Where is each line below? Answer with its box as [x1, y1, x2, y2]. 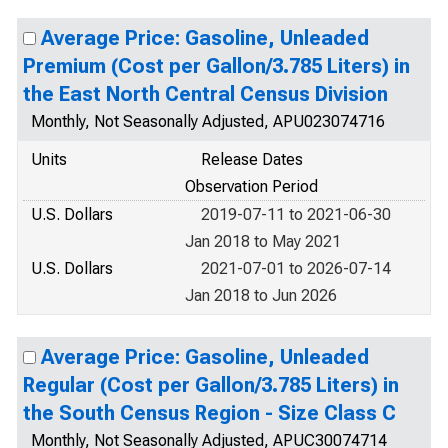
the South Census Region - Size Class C [23, 401, 396, 425]
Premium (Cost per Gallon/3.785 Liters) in [23, 54, 410, 78]
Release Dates [201, 150, 303, 169]
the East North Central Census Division [23, 82, 388, 106]
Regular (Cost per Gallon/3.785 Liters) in [23, 373, 399, 397]
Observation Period [185, 177, 318, 196]
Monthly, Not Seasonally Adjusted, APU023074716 [31, 112, 385, 131]
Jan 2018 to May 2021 [185, 232, 341, 251]
